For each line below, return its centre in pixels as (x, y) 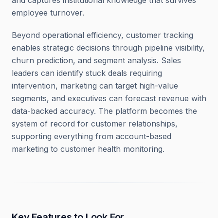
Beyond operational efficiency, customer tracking (102, 35)
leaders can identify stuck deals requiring (87, 73)
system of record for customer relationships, (95, 124)
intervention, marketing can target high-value (95, 86)
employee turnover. (48, 13)
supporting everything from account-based (91, 136)
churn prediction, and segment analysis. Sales (96, 60)
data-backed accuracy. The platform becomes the (104, 111)
